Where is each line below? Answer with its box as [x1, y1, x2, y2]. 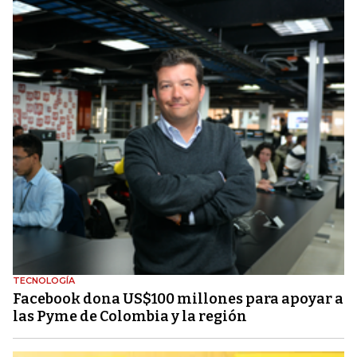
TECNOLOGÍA [13, 274, 75, 286]
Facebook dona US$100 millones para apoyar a [13, 289, 343, 308]
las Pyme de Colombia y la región [13, 307, 247, 325]
